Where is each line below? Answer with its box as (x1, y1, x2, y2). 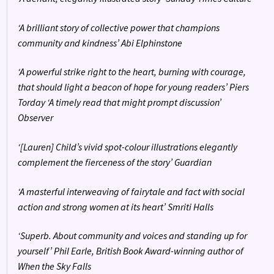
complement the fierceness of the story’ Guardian (17, 156, 212, 169)
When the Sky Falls (17, 260, 91, 273)
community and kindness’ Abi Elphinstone (17, 36, 182, 49)
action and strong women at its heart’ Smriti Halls (17, 200, 213, 213)
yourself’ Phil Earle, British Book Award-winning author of (17, 245, 243, 257)
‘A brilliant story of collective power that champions (17, 21, 220, 34)
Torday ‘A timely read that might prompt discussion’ (17, 96, 221, 109)
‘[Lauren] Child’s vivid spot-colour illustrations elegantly (17, 141, 237, 154)
